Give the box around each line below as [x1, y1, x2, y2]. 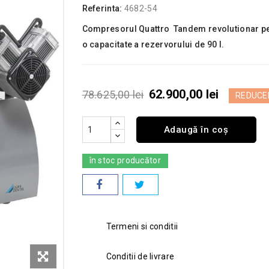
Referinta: [82, 4, 122, 13]
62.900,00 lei [148, 87, 219, 101]
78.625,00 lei [82, 88, 144, 101]
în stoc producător [89, 156, 161, 165]
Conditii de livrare [106, 252, 175, 261]
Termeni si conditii [106, 222, 178, 231]
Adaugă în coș [163, 124, 229, 135]
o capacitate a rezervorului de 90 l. [82, 40, 225, 49]
